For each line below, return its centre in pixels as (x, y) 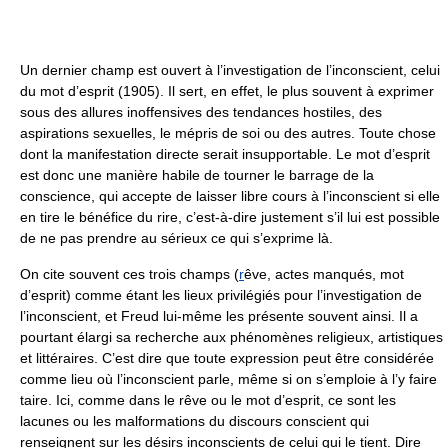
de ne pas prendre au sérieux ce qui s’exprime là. (176, 238)
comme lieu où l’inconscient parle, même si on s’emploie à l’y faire (228, 379)
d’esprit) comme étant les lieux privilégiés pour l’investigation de (221, 295)
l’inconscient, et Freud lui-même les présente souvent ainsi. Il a (219, 316)
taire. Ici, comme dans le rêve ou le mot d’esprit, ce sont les (208, 400)
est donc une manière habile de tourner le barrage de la (197, 175)
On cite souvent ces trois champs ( (129, 274)
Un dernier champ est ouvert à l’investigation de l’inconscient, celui (230, 70)
